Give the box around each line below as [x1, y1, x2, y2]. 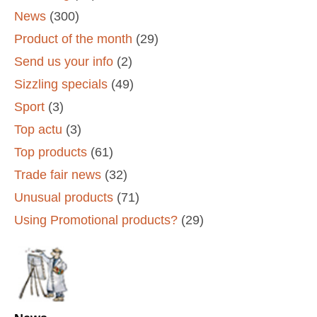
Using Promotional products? [14, 212, 178, 227]
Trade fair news [14, 167, 101, 182]
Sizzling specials [14, 76, 108, 91]
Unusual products [14, 190, 113, 204]
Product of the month [14, 31, 132, 46]
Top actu [14, 122, 62, 137]
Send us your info [14, 54, 113, 69]
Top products [14, 144, 87, 159]
